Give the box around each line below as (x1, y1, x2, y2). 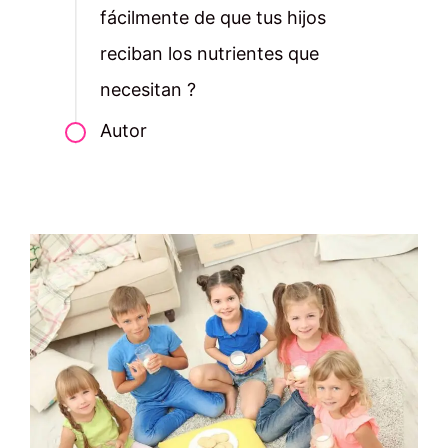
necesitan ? (99, 79, 196, 101)
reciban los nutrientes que (99, 43, 319, 65)
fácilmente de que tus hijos (99, 7, 326, 29)
